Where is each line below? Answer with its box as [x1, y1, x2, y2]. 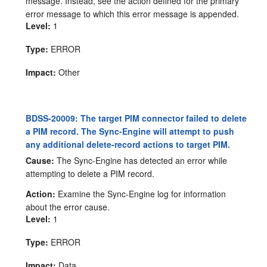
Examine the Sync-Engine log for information [55, 187, 226, 200]
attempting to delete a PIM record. [26, 167, 155, 179]
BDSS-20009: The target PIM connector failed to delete [26, 111, 247, 124]
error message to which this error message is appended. [26, 7, 240, 20]
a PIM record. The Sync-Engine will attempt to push [26, 125, 235, 137]
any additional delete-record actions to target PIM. [26, 138, 231, 150]
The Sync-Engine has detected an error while [54, 154, 228, 166]
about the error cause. [26, 200, 110, 213]
